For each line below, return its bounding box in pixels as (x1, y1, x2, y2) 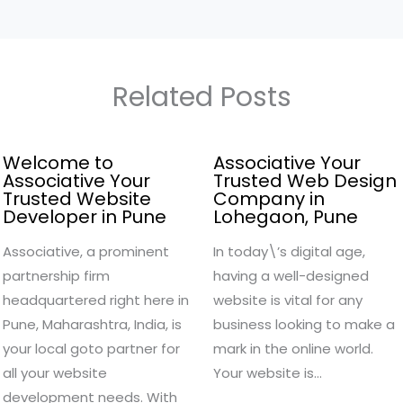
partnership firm (3, 265, 110, 285)
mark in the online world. (212, 338, 373, 358)
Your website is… (212, 363, 322, 382)
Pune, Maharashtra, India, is (3, 314, 182, 334)
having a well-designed (212, 265, 369, 285)
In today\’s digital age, (212, 241, 365, 261)
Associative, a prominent (3, 241, 169, 261)
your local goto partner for (3, 338, 180, 358)
